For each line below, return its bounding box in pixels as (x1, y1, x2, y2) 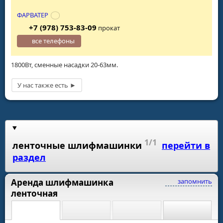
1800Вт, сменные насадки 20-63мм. (11, 60, 118, 70)
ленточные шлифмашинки (12, 139, 142, 151)
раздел (12, 151, 46, 163)
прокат (96, 23, 120, 33)
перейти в (162, 139, 210, 151)
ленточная (11, 188, 58, 200)
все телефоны (32, 36, 75, 46)
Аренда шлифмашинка (11, 177, 113, 189)
